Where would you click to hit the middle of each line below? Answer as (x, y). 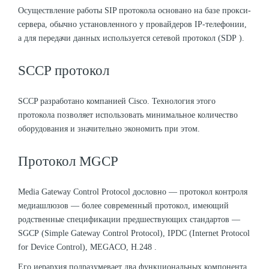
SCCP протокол (64, 70)
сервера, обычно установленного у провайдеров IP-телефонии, (132, 24)
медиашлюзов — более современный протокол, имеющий (123, 205)
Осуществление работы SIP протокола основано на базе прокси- (134, 10)
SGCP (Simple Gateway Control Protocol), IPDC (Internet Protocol (134, 233)
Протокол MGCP (68, 161)
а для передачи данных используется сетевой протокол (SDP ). (131, 38)
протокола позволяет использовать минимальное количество (128, 115)
